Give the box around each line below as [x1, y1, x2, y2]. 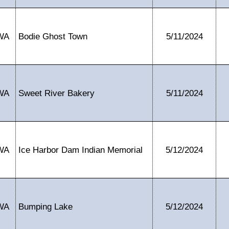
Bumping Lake [18, 202, 73, 211]
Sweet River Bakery [18, 88, 95, 98]
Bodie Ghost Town [18, 32, 87, 41]
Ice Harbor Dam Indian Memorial [18, 145, 143, 154]
